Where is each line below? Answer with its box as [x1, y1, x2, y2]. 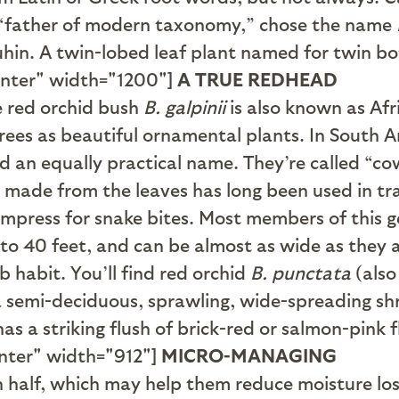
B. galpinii [143, 95, 225, 118]
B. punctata [246, 261, 351, 283]
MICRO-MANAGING [161, 344, 337, 366]
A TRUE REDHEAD [177, 68, 338, 90]
